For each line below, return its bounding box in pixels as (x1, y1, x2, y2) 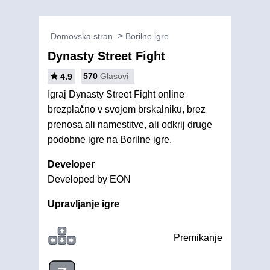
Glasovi (100, 71, 128, 81)
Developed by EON (48, 174, 131, 184)
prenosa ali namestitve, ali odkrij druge (48, 119, 212, 130)
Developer (48, 159, 95, 169)
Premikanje (174, 233, 222, 243)
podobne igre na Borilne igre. (48, 134, 172, 145)
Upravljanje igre (48, 199, 119, 209)
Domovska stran (51, 31, 113, 41)
